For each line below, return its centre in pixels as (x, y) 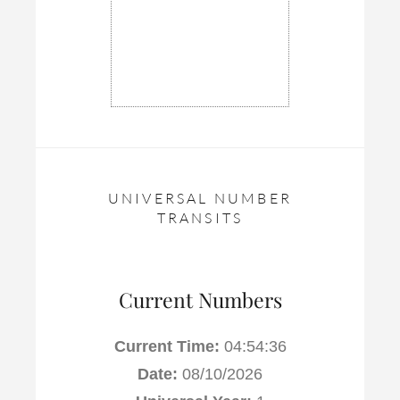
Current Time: (167, 346)
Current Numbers (200, 299)
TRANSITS (200, 217)
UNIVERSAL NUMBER (200, 198)
